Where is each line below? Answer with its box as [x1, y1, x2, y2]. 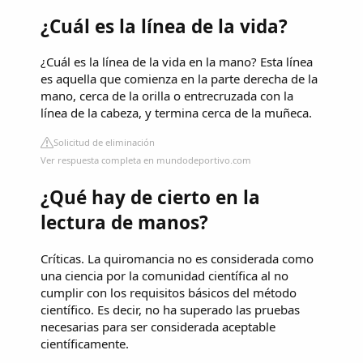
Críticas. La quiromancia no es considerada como [41, 250, 314, 267]
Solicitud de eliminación [53, 136, 155, 149]
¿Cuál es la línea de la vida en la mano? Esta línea [41, 53, 313, 70]
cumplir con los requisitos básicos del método [41, 284, 297, 301]
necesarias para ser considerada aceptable [41, 318, 275, 335]
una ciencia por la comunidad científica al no [41, 267, 288, 284]
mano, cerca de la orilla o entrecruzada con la [41, 88, 293, 105]
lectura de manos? [41, 209, 208, 235]
